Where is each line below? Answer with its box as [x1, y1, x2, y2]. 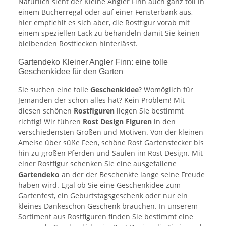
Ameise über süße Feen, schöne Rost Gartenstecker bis [18, 138, 204, 148]
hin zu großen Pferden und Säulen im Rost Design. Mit [18, 148, 203, 158]
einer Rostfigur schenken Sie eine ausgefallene [18, 159, 177, 169]
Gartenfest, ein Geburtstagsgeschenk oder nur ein [18, 191, 188, 201]
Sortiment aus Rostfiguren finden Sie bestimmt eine [18, 212, 193, 222]
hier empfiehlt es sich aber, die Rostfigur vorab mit [18, 18, 190, 28]
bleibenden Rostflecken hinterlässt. [18, 39, 138, 49]
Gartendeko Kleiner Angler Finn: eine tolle [18, 58, 168, 67]
